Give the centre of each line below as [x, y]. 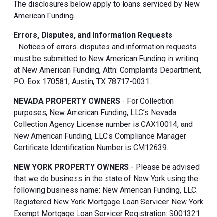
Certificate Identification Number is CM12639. [91, 147]
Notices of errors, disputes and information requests [107, 46]
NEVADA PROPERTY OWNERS [67, 101]
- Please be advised [164, 167]
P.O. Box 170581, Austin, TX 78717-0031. [82, 81]
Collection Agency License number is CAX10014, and [103, 124]
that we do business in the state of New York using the [106, 178]
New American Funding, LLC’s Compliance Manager [100, 136]
